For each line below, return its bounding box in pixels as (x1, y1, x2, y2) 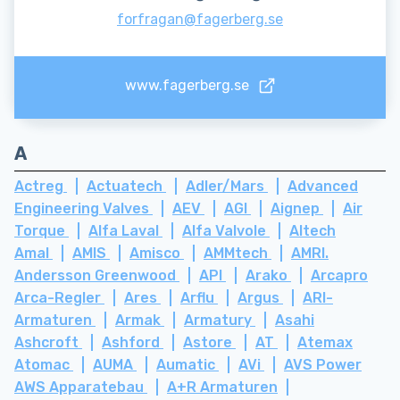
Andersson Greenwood (14, 267, 179, 285)
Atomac (14, 356, 73, 374)
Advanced (287, 178, 358, 196)
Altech (289, 222, 336, 240)
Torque (14, 222, 69, 240)
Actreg (14, 178, 67, 196)
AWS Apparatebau (14, 379, 147, 396)
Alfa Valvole (182, 222, 270, 240)
